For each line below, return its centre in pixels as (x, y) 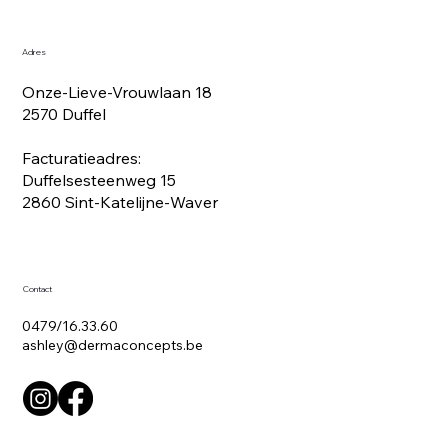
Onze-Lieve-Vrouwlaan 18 (117, 92)
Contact (37, 289)
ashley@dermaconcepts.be (113, 345)
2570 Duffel (64, 114)
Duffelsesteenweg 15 (99, 180)
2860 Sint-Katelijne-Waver (120, 202)
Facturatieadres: (82, 158)
